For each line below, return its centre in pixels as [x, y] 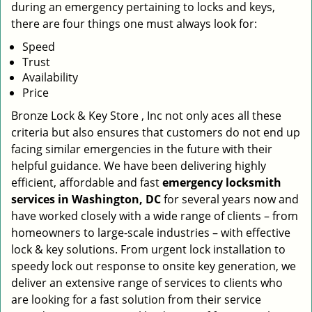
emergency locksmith [222, 182]
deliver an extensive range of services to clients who [147, 283]
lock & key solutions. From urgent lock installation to [148, 249]
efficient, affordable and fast [87, 182]
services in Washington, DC [86, 199]
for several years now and [230, 199]
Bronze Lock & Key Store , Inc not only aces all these [146, 116]
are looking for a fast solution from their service [136, 299]
